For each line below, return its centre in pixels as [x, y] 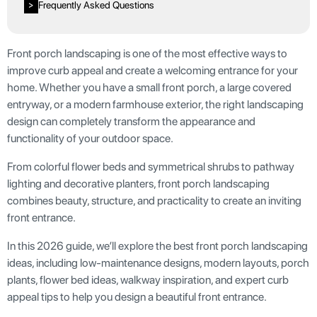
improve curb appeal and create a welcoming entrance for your [152, 71]
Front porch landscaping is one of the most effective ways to [147, 54]
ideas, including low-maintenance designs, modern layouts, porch [158, 263]
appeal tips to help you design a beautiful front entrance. [137, 297]
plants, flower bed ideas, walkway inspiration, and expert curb [148, 280]
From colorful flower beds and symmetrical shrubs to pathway [151, 167]
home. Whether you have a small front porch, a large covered [149, 88]
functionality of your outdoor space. [90, 139]
